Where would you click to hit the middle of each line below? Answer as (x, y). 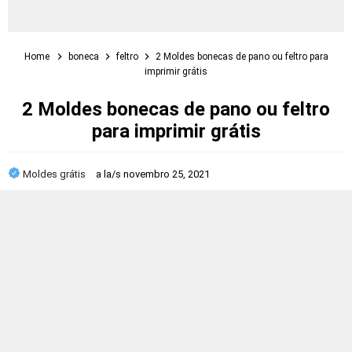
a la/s (110, 174)
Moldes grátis (55, 174)
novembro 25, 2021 (167, 174)
